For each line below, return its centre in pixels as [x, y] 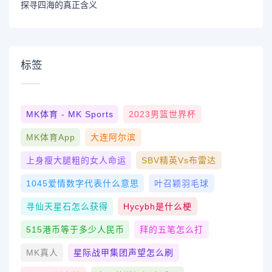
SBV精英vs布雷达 [178, 161]
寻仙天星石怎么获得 [67, 207]
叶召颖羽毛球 [181, 184]
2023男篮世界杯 [162, 114]
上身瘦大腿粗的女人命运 [76, 161]
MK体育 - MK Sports [70, 114]
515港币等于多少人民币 [75, 230]
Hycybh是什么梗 [157, 207]
